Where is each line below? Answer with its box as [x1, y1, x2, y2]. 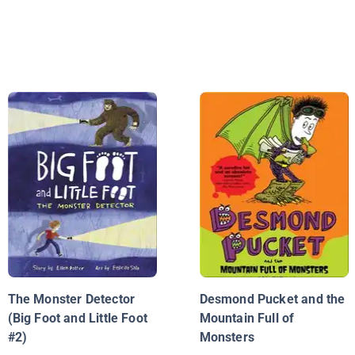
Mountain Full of [199, 311, 295, 326]
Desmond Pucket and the [199, 292, 345, 307]
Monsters [199, 330, 254, 345]
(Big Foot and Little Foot [7, 311, 147, 326]
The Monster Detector [7, 292, 136, 307]
